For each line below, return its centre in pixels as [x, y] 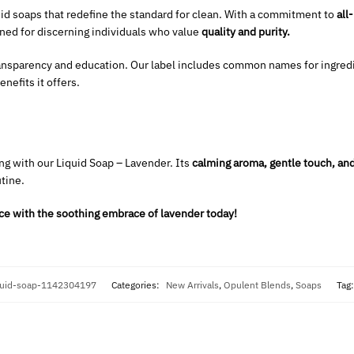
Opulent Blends [257, 284]
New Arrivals [192, 284]
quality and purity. [245, 32]
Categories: [136, 284]
